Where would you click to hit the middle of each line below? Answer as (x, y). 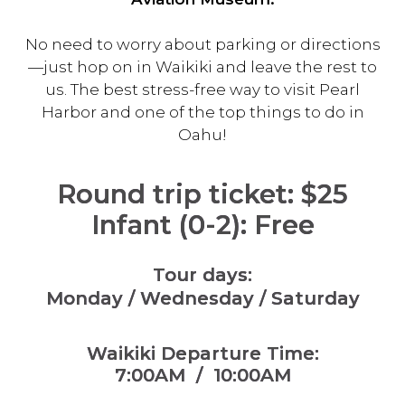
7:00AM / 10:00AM (202, 376)
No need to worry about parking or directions (202, 45)
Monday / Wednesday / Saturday (202, 299)
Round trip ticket (172, 194)
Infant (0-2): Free (202, 225)
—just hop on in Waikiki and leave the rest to (202, 67)
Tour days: (202, 275)
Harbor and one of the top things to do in (202, 113)
